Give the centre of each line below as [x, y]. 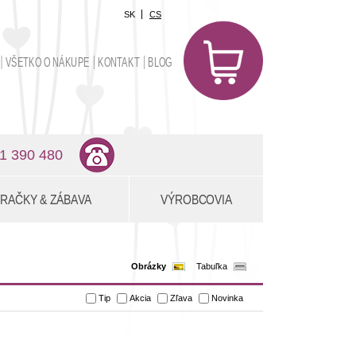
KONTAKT [119, 62]
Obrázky [149, 266]
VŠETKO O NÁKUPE [47, 62]
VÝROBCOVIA [196, 199]
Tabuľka [212, 266]
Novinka [227, 298]
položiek [245, 51]
